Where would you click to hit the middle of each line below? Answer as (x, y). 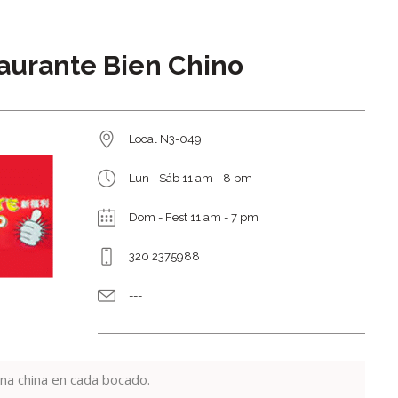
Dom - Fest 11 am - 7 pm (194, 217)
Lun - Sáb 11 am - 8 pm (191, 178)
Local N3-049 (166, 139)
